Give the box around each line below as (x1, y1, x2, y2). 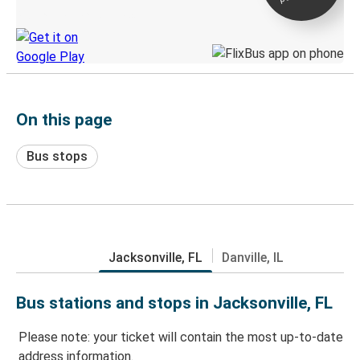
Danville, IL (222, 249, 284, 265)
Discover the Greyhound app (16, 9, 137, 21)
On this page (16, 109, 112, 129)
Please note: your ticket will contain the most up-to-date (18, 329, 343, 346)
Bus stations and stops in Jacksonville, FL (16, 292, 333, 313)
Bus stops (27, 148, 88, 164)
